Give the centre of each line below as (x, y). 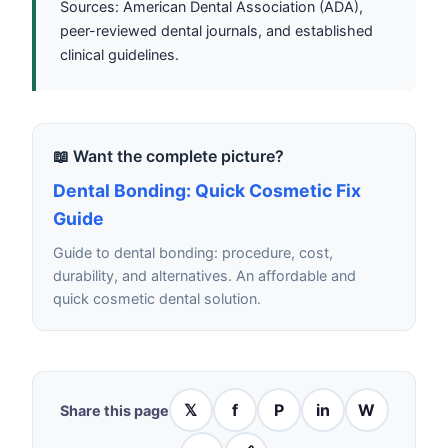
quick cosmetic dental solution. (157, 299)
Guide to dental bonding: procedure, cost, (193, 253)
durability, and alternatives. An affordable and (204, 276)
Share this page (114, 410)
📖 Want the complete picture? (168, 156)
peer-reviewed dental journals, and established (216, 31)
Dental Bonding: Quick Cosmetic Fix (207, 191)
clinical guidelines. (119, 55)
